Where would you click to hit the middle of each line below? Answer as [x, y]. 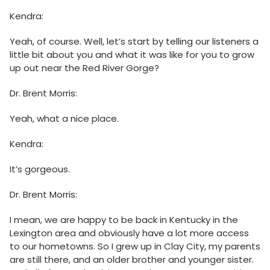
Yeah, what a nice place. [64, 119]
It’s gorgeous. [40, 169]
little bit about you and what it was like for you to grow [132, 55]
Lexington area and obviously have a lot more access [129, 233]
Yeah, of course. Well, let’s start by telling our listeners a [134, 42]
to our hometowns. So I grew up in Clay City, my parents [135, 246]
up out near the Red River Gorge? [84, 68]
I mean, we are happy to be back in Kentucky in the [124, 220]
